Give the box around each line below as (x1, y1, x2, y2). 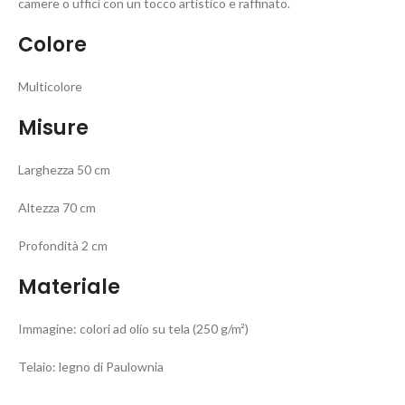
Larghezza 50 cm (18, 162, 110, 177)
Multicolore (18, 79, 82, 94)
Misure (18, 114, 89, 142)
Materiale (18, 273, 120, 301)
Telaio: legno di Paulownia (18, 359, 164, 374)
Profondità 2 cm (18, 238, 108, 253)
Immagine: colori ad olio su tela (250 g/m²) (18, 321, 249, 336)
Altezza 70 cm (18, 200, 96, 215)
